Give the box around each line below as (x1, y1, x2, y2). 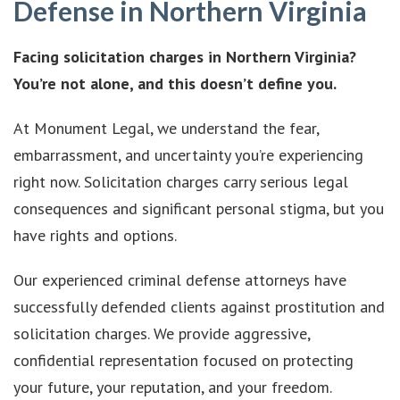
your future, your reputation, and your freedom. (13, 376, 332, 397)
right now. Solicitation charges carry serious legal (13, 171, 348, 192)
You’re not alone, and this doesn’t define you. (13, 72, 337, 94)
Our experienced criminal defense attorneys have (13, 269, 346, 290)
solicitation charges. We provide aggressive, (13, 322, 310, 344)
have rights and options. (13, 224, 177, 246)
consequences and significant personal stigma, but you (13, 197, 384, 219)
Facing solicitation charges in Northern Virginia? (13, 46, 356, 67)
